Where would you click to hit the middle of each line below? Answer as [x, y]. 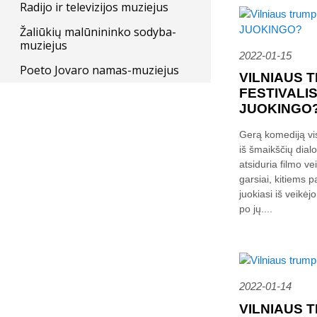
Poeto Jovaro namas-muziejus [99, 70]
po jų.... [256, 209]
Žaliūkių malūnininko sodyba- [98, 32]
